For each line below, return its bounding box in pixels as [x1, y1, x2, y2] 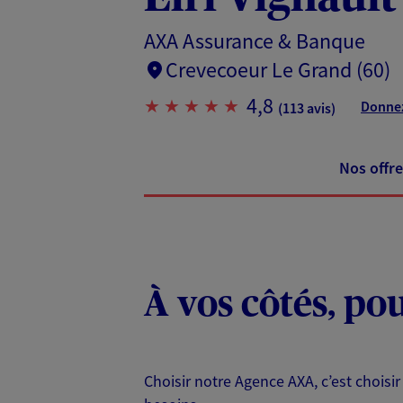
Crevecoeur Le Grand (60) [166, 55, 390, 84]
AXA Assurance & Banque [144, 26, 365, 55]
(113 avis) [278, 98, 336, 117]
